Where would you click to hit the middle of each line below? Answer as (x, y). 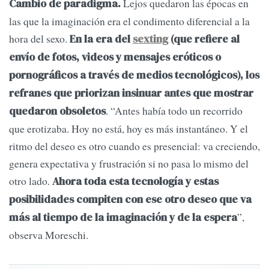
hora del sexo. (39, 39)
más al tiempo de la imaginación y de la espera (123, 218)
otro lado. (31, 181)
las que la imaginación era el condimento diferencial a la (129, 21)
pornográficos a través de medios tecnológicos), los (134, 75)
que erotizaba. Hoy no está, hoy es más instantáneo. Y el (128, 129)
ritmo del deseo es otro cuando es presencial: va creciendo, (134, 146)
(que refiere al (204, 39)
